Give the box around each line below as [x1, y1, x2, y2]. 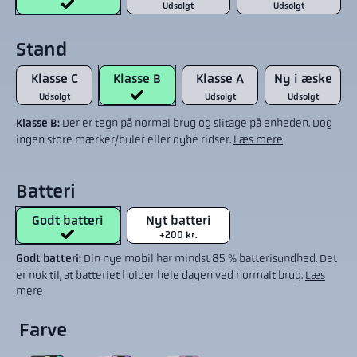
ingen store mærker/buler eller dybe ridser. [16, 133, 233, 146]
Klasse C [30, 71, 78, 86]
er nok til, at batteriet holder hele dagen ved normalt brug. [16, 269, 305, 281]
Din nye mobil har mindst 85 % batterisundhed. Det [81, 252, 337, 265]
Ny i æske [273, 71, 332, 86]
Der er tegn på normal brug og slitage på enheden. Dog [62, 116, 332, 129]
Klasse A [196, 71, 244, 86]
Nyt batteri [145, 213, 211, 228]
